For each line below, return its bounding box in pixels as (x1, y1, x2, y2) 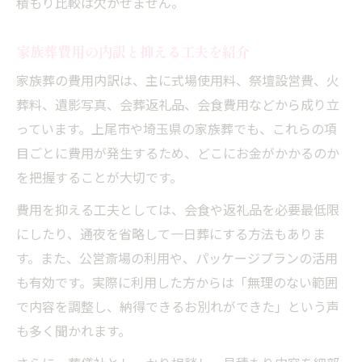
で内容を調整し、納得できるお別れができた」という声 (16, 297, 339, 319)
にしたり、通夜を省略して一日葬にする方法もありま (16, 224, 326, 246)
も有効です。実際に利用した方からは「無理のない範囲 (16, 272, 338, 295)
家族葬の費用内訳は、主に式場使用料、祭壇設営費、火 (16, 70, 339, 93)
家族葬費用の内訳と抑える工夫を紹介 (16, 40, 250, 61)
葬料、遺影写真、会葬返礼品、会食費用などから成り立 (16, 95, 339, 117)
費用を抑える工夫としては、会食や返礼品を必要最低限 (16, 200, 339, 222)
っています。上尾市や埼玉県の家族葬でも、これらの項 (16, 119, 337, 141)
